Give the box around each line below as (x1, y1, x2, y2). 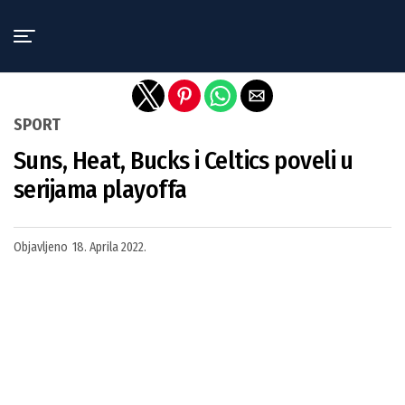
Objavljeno (14, 240, 68, 255)
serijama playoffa (14, 174, 187, 204)
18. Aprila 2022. (72, 240, 146, 255)
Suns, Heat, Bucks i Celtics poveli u (14, 146, 353, 175)
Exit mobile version (137, 12, 268, 30)
